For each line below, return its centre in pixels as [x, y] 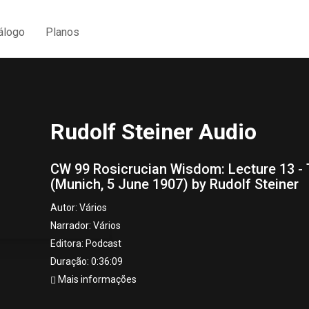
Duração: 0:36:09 [87, 261]
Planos [62, 32]
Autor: [65, 208]
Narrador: [72, 226]
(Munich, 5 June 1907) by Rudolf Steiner [175, 184]
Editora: [68, 243]
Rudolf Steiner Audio [153, 132]
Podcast [103, 243]
